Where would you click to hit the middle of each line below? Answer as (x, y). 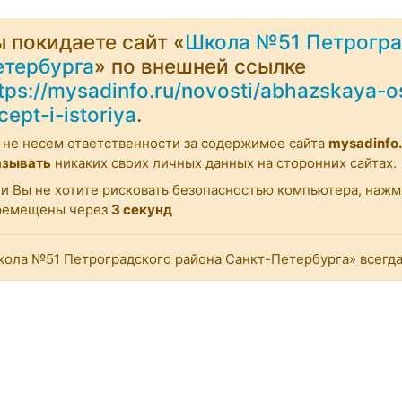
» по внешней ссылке (200, 66)
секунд (146, 210)
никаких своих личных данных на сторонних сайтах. (224, 163)
